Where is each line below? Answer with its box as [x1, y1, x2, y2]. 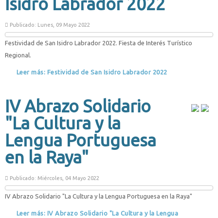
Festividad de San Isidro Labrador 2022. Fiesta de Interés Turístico [5, 39, 192, 46]
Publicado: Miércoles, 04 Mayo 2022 [8, 175, 99, 181]
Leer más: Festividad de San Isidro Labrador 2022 [15, 69, 167, 75]
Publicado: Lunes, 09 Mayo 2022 [8, 22, 90, 28]
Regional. [5, 52, 31, 58]
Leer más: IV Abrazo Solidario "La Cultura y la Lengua [15, 210, 178, 217]
